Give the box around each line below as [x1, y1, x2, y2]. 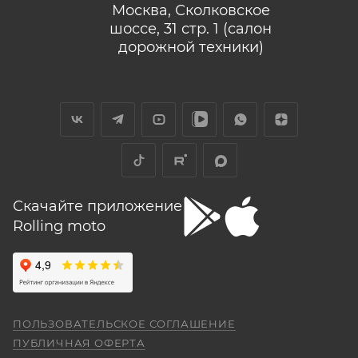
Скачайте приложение [13, 197, 182, 216]
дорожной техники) [117, 38, 264, 57]
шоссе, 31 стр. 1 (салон [109, 20, 272, 38]
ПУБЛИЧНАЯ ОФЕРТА [13, 336, 145, 350]
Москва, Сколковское [111, 2, 270, 20]
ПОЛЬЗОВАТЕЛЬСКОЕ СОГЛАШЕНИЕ [13, 317, 236, 331]
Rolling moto [13, 217, 105, 236]
